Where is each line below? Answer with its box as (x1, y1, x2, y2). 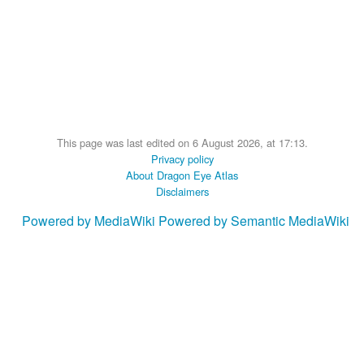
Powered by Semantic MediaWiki (158, 210, 349, 230)
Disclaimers (155, 183, 209, 199)
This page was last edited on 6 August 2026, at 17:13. (56, 134, 308, 150)
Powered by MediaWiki (21, 210, 155, 230)
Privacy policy (150, 150, 214, 167)
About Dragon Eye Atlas (126, 167, 238, 183)
